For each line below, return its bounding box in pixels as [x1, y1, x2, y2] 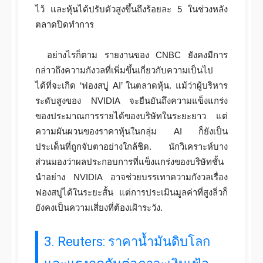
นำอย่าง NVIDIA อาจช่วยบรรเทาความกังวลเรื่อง [35, 172, 228, 182]
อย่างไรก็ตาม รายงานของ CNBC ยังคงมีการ [47, 50, 228, 60]
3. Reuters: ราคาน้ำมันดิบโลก [44, 234, 210, 249]
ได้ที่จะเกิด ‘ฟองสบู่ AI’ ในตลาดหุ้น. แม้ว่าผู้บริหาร [35, 80, 228, 90]
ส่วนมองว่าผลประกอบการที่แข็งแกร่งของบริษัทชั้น [35, 157, 224, 167]
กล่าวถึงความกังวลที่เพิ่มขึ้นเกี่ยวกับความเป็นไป [35, 65, 213, 75]
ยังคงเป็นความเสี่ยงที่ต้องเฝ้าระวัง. [35, 203, 163, 213]
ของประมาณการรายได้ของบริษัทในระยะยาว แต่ [35, 111, 228, 121]
